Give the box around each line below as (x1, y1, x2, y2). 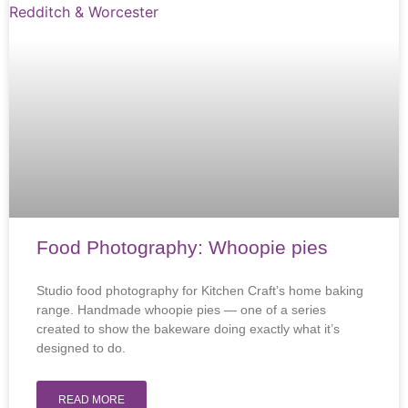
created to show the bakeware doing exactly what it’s (36, 321, 340, 336)
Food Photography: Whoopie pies (36, 237, 328, 258)
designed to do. (36, 341, 126, 355)
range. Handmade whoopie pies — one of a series (36, 302, 326, 317)
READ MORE (58, 393, 125, 406)
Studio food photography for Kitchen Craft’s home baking (36, 283, 363, 298)
